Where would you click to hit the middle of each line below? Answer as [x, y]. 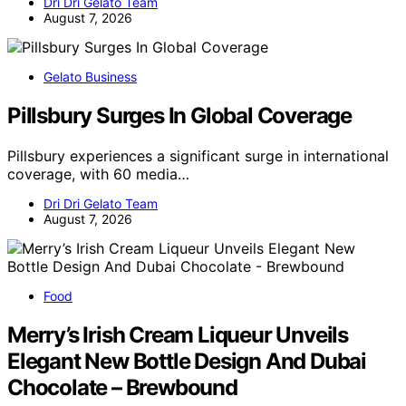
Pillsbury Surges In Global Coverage [179, 115]
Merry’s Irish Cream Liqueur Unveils [178, 334]
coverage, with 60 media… [98, 174]
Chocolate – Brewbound [122, 387]
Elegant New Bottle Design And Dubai [187, 361]
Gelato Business [90, 76]
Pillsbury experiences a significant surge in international [198, 155]
